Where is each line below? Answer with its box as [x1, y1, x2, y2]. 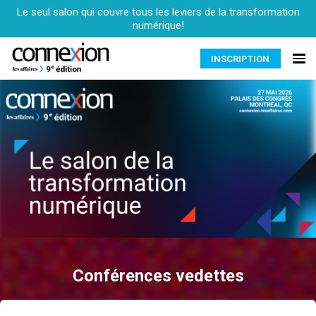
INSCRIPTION [211, 53, 270, 64]
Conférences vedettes [72, 266, 244, 286]
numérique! [132, 18, 184, 32]
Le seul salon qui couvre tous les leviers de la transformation [16, 5, 300, 18]
